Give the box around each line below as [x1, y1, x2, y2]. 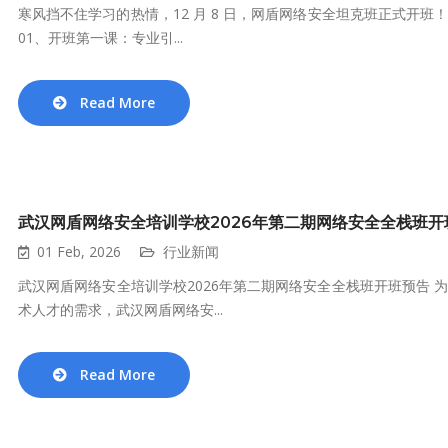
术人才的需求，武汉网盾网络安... [18, 300, 223, 319]
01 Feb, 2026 [37, 242, 121, 261]
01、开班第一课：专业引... [18, 28, 183, 47]
